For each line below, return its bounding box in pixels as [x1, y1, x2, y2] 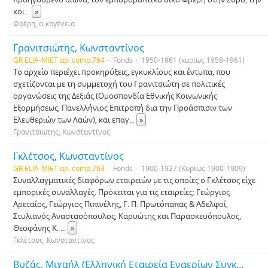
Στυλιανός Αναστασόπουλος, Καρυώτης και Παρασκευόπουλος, [13, 211, 241, 221]
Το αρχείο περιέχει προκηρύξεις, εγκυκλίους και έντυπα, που [13, 66, 230, 77]
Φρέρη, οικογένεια [13, 19, 75, 28]
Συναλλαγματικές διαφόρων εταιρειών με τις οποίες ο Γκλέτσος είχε [13, 175, 255, 185]
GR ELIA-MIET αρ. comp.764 [13, 55, 105, 65]
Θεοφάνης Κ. [13, 223, 60, 233]
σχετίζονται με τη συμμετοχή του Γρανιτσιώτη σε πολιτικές [13, 78, 225, 89]
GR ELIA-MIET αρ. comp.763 [13, 163, 105, 173]
